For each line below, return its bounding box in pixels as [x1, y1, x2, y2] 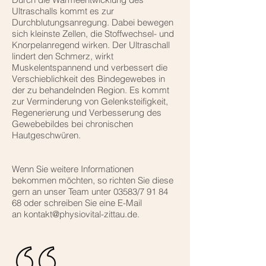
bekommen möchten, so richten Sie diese [12, 174, 173, 186]
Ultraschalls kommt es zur [12, 5, 114, 17]
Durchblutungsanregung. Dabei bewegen [12, 16, 173, 28]
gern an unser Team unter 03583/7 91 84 [12, 185, 168, 197]
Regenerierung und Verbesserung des [12, 106, 161, 118]
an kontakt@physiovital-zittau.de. [12, 208, 144, 220]
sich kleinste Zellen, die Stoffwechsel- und [12, 27, 174, 39]
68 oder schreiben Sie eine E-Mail [12, 197, 142, 208]
